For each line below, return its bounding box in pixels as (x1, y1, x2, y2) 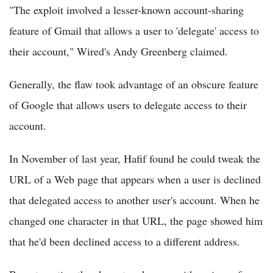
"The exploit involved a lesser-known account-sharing (9, 2, 244, 17)
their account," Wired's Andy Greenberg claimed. (9, 44, 228, 58)
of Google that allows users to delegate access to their (9, 97, 247, 112)
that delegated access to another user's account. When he (9, 193, 260, 207)
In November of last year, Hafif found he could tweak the (9, 151, 260, 166)
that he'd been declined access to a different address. (9, 234, 240, 249)
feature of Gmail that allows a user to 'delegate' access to (9, 23, 259, 38)
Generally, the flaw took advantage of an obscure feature (9, 77, 258, 91)
